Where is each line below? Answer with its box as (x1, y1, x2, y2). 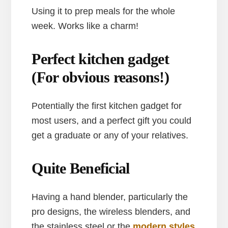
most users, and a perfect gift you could (32, 115, 192, 126)
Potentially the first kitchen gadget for (32, 100, 182, 111)
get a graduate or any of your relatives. (32, 130, 189, 140)
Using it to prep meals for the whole (32, 6, 176, 16)
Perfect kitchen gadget (32, 50, 169, 67)
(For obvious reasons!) (32, 68, 169, 85)
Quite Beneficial (32, 159, 130, 177)
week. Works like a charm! (32, 20, 139, 31)
